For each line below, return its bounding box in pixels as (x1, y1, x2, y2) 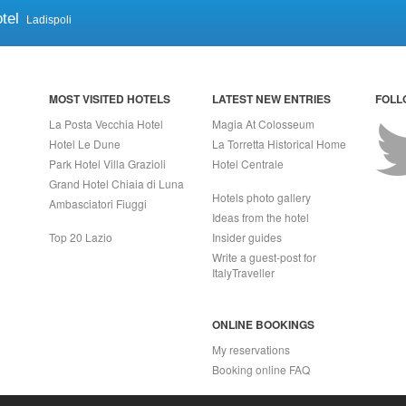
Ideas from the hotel (212, 209, 309, 225)
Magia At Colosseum (212, 116, 314, 131)
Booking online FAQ (212, 362, 310, 377)
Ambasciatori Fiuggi (49, 196, 147, 211)
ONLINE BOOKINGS (212, 316, 314, 333)
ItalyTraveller (212, 265, 275, 280)
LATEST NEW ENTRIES (212, 91, 331, 107)
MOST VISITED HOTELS (49, 91, 170, 107)
